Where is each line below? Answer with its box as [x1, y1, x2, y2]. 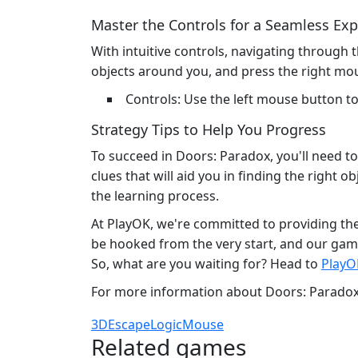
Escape [108, 315, 150, 333]
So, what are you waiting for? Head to [91, 254, 321, 272]
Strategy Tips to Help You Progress [91, 119, 326, 139]
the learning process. [91, 186, 219, 205]
